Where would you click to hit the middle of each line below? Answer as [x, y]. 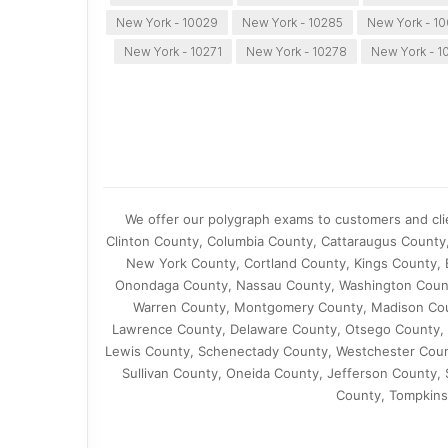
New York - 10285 [293, 23]
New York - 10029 [167, 23]
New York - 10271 [172, 52]
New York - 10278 [296, 52]
